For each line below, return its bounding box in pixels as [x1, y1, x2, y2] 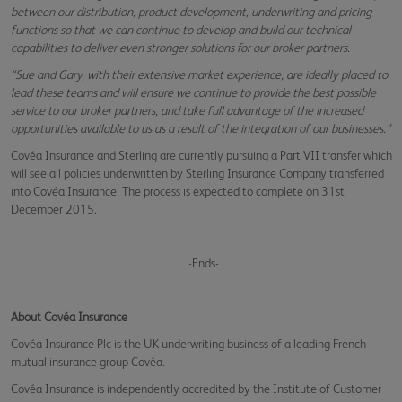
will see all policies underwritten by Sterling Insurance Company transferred [11, 166, 384, 180]
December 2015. [11, 202, 97, 216]
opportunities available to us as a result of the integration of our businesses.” [11, 121, 390, 135]
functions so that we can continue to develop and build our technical [11, 22, 351, 37]
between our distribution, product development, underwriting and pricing [11, 4, 371, 19]
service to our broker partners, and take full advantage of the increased [11, 103, 363, 118]
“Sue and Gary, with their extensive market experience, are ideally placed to [11, 67, 388, 82]
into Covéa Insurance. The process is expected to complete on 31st [11, 184, 345, 198]
